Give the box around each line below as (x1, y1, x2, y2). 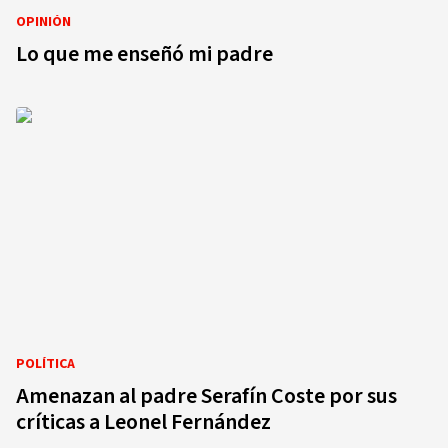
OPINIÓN (16, 12, 71, 32)
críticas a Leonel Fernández (16, 406, 271, 438)
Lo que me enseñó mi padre (16, 38, 273, 70)
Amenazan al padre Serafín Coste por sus (16, 380, 397, 412)
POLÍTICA (16, 354, 75, 374)
